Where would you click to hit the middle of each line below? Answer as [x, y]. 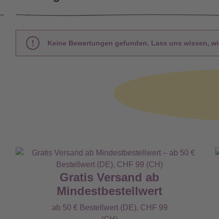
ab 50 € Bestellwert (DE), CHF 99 [109, 208]
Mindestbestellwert [109, 191]
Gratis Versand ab [109, 177]
